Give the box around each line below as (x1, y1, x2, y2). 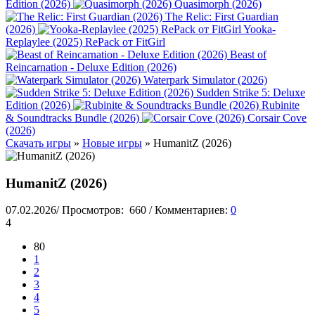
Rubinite (262, 99, 300, 111)
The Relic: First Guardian (165, 11, 278, 22)
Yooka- (243, 23, 276, 35)
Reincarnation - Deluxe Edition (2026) (6, 61, 176, 73)
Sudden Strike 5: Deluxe (196, 86, 305, 98)
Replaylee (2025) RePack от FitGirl (6, 36, 165, 48)
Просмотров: (62, 204, 127, 217)
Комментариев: (155, 204, 231, 217)
